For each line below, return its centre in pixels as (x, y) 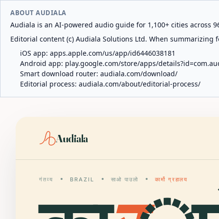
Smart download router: (60, 74)
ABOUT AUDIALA (38, 13)
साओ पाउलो (124, 179)
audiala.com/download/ (139, 74)
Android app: (43, 63)
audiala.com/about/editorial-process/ (140, 84)
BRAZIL (82, 179)
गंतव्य (46, 179)
